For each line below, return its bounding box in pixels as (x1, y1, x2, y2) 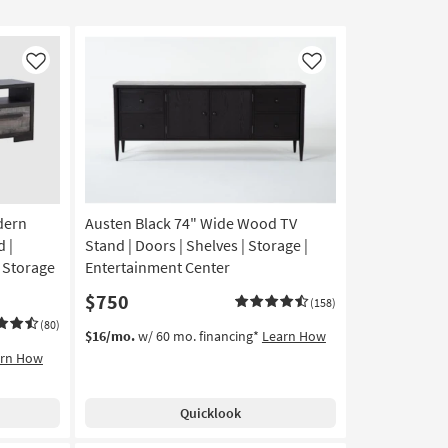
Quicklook (179, 404, 241, 423)
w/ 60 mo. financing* (134, 327, 262, 346)
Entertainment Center (84, 257, 230, 278)
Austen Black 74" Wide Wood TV (84, 213, 297, 234)
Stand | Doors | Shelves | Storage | (84, 235, 308, 256)
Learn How (261, 327, 326, 346)
